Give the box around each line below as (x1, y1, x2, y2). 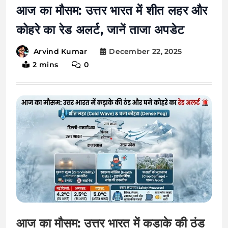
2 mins (33, 60, 59, 70)
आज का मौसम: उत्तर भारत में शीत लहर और (16, 3, 208, 18)
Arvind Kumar (34, 47, 88, 56)
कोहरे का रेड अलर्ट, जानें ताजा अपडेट (16, 22, 185, 37)
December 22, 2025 (109, 47, 182, 56)
